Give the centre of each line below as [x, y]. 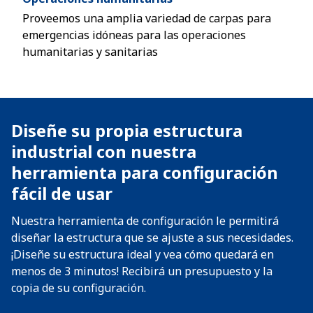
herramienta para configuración [145, 172]
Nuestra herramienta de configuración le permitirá [145, 221]
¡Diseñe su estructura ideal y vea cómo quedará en [143, 254]
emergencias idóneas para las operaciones [134, 35]
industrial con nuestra [104, 151]
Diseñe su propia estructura [127, 130]
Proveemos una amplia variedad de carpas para [147, 18]
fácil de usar [62, 193]
